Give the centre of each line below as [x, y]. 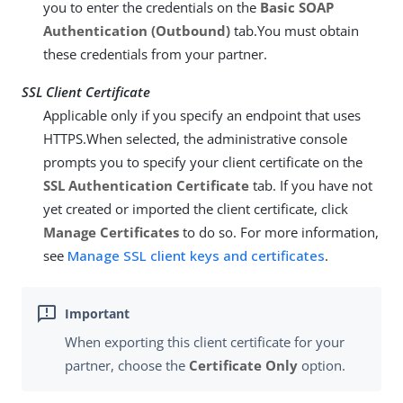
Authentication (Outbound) [137, 31]
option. [322, 366]
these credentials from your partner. [155, 54]
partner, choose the [127, 366]
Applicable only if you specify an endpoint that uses [202, 115]
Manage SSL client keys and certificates [196, 255]
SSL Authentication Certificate [146, 185]
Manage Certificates [111, 232]
